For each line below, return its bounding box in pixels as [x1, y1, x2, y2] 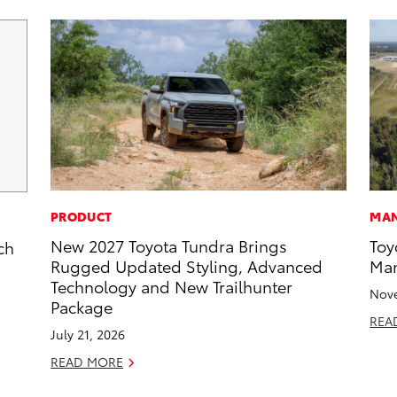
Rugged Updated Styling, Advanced [51, 254, 323, 277]
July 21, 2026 [51, 325, 126, 344]
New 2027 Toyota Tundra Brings [51, 234, 288, 257]
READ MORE [51, 353, 124, 371]
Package [51, 295, 113, 318]
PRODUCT [51, 207, 113, 226]
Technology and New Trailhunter [51, 275, 293, 298]
